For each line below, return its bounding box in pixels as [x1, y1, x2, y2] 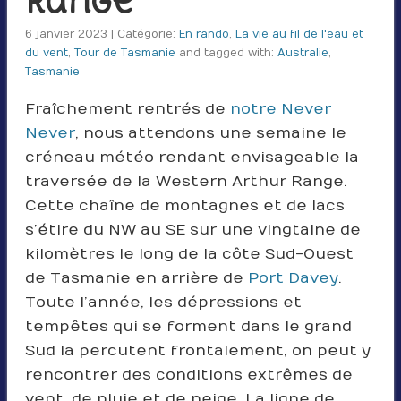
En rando [178, 27, 229, 40]
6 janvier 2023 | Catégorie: [24, 27, 179, 40]
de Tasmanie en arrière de [24, 269, 248, 287]
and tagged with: [175, 46, 277, 59]
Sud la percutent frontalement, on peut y [24, 341, 371, 360]
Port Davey [247, 269, 338, 287]
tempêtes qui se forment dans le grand [24, 317, 352, 336]
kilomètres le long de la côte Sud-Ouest [24, 244, 354, 263]
